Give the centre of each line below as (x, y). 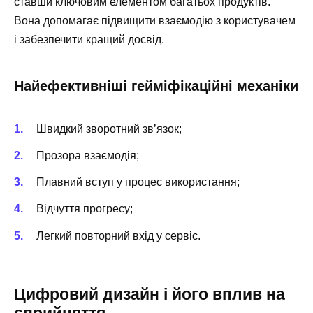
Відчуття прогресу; (85, 209)
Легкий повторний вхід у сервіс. (118, 235)
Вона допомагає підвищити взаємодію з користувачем (155, 20)
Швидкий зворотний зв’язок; (109, 129)
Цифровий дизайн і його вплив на (150, 294)
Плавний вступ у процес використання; (138, 182)
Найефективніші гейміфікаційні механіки (156, 86)
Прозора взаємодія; (88, 155)
